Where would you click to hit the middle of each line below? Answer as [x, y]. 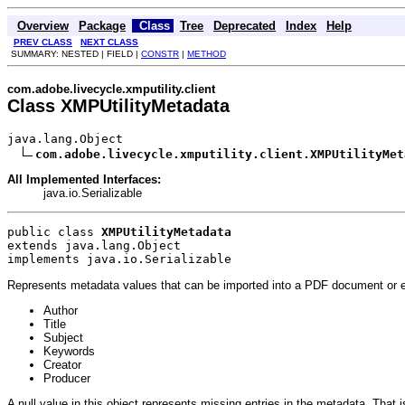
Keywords [69, 352]
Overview [43, 25]
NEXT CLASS [109, 42]
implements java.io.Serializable [119, 259]
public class [54, 232]
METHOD [207, 53]
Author [61, 311]
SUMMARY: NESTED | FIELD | [76, 53]
